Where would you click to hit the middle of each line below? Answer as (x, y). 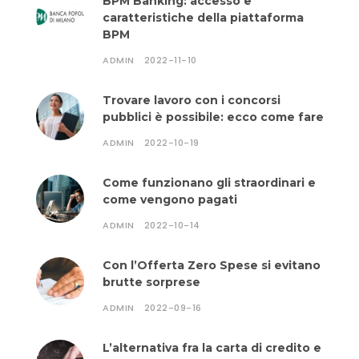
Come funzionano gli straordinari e (209, 183)
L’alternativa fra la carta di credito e (212, 348)
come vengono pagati (170, 200)
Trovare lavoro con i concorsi (192, 100)
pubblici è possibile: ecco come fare (213, 117)
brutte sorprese (151, 282)
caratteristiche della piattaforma (203, 18)
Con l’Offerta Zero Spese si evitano (212, 265)
